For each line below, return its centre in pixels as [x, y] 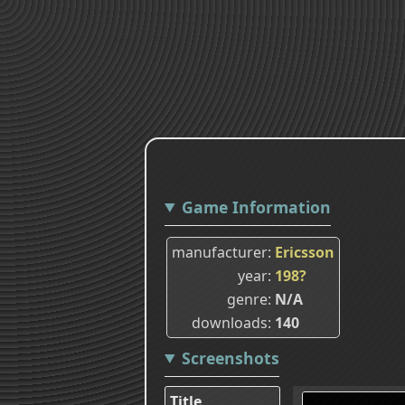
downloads [230, 322]
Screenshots [230, 358]
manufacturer [220, 252]
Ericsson [305, 252]
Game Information [256, 207]
